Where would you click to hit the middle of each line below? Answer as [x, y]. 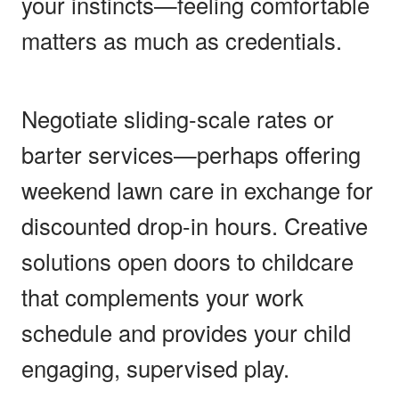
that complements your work [163, 296]
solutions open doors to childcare [187, 261]
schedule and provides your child [186, 332]
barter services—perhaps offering [191, 154]
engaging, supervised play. [155, 367]
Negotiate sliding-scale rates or [178, 118]
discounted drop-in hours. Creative [195, 225]
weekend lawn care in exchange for [197, 189]
